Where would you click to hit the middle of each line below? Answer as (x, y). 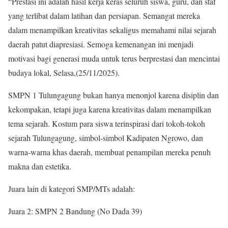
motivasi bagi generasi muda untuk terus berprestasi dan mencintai (114, 58)
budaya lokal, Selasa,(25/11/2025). (64, 72)
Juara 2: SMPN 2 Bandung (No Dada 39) (75, 211)
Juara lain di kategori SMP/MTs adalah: (72, 188)
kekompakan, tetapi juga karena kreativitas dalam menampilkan (110, 109)
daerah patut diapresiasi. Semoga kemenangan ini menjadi (101, 44)
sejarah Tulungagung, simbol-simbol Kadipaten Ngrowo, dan (106, 137)
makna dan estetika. (40, 166)
